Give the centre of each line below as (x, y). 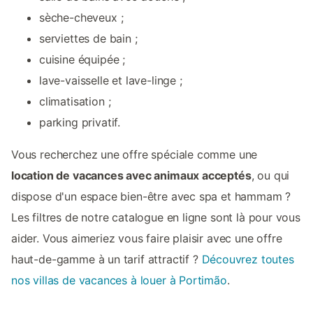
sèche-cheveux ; (81, 17)
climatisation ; (75, 101)
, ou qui (270, 175)
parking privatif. (80, 122)
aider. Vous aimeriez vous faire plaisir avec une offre (147, 238)
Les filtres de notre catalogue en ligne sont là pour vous (156, 217)
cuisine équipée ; (82, 59)
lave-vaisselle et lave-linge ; (111, 80)
